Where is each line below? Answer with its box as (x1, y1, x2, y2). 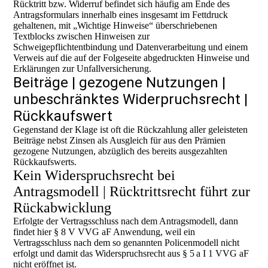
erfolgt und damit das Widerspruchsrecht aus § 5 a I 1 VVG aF (13, 248, 249, 258)
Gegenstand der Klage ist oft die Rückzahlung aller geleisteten (13, 124, 248, 135)
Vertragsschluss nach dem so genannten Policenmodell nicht (13, 237, 240, 248)
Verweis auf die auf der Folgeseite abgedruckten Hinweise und (13, 53, 250, 63)
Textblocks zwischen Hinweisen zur (13, 31, 150, 41)
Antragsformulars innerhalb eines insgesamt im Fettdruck (13, 10, 229, 20)
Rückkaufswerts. (13, 157, 82, 167)
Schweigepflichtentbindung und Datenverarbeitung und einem (13, 42, 248, 52)
